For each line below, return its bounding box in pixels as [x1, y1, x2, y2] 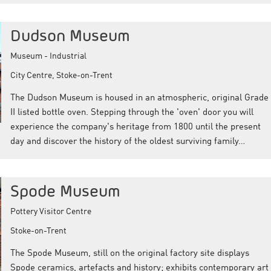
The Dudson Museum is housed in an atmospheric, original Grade [10, 93, 269, 103]
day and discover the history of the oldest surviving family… [10, 137, 245, 146]
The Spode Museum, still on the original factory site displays [10, 249, 249, 258]
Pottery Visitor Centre [10, 207, 91, 216]
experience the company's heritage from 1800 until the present [10, 122, 261, 132]
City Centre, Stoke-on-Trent [10, 71, 113, 80]
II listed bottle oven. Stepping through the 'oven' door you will [10, 108, 253, 117]
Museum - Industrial [10, 51, 87, 60]
